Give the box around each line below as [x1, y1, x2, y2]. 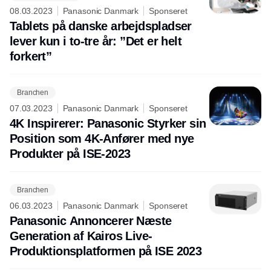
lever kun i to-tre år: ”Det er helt [10, 34, 181, 48]
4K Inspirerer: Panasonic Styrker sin [10, 117, 206, 131]
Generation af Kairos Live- [10, 229, 152, 243]
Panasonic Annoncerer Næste [10, 214, 172, 228]
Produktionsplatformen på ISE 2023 [10, 244, 202, 258]
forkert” [10, 50, 52, 64]
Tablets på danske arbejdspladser [10, 19, 192, 33]
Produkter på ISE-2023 [10, 147, 131, 161]
